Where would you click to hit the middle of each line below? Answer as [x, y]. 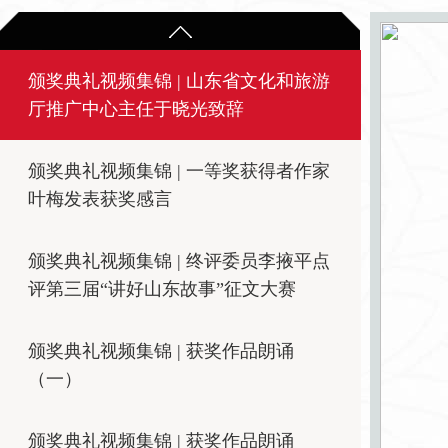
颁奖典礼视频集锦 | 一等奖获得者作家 [179, 171]
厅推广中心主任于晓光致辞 [136, 109]
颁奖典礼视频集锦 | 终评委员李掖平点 [179, 261]
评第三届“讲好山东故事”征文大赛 [162, 289]
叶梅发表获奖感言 [100, 199]
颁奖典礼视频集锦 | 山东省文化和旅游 [179, 81]
